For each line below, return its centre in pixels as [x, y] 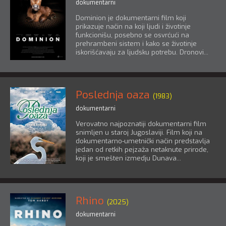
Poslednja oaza [113, 95]
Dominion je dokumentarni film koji [131, 18]
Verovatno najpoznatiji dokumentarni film [141, 124]
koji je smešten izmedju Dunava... [128, 158]
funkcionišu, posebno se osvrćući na [132, 35]
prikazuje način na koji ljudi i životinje [133, 27]
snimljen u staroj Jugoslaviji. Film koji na [139, 133]
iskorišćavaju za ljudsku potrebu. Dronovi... [142, 52]
